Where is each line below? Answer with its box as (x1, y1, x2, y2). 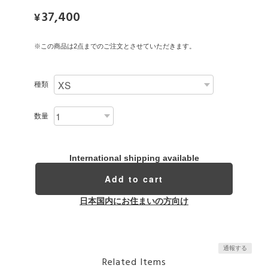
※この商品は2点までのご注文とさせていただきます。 (33, 42, 196, 50)
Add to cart (105, 173, 163, 185)
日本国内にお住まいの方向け (80, 196, 188, 206)
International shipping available (69, 153, 199, 163)
